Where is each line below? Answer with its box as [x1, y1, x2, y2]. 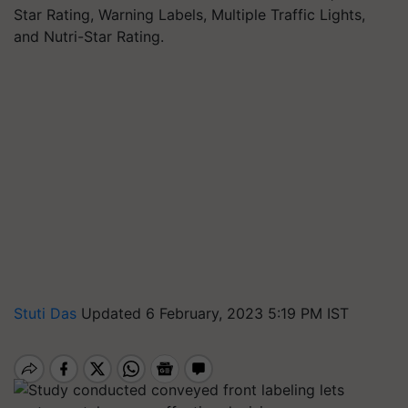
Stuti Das [14, 304, 81, 322]
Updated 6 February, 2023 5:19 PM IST [81, 304, 349, 322]
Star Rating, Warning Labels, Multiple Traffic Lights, [14, 5, 365, 24]
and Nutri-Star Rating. [14, 27, 164, 46]
